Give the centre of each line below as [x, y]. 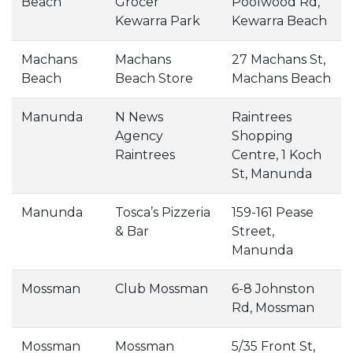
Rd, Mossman [273, 308]
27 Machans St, [279, 59]
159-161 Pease [273, 212]
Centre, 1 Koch [277, 155]
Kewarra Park [158, 21]
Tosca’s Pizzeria [163, 212]
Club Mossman [162, 289]
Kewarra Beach [279, 21]
